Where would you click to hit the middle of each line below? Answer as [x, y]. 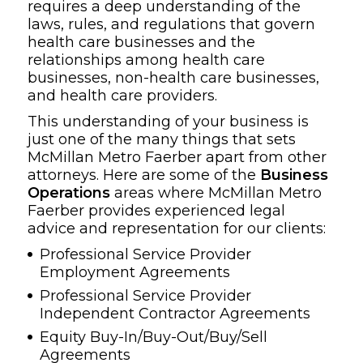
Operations [71, 192]
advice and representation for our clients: [177, 228]
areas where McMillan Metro [218, 192]
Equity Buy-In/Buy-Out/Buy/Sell [154, 337]
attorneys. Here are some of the [144, 175]
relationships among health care [147, 60]
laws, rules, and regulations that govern [172, 24]
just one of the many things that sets [162, 139]
